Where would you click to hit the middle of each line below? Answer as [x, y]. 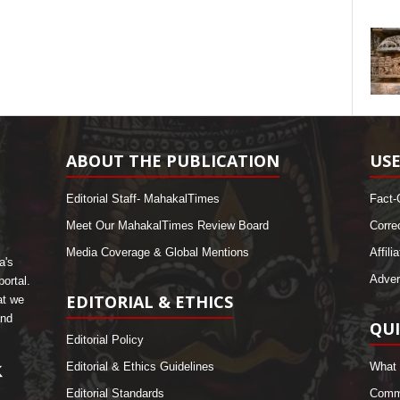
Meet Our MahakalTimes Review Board [167, 225]
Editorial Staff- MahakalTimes [142, 199]
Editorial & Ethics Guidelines [140, 367]
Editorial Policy [104, 340]
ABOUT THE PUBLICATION [172, 161]
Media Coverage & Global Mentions [157, 252]
